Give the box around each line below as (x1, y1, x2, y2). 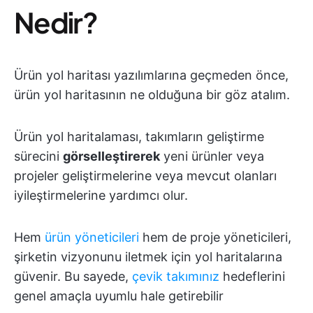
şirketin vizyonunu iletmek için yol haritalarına (14, 249, 282, 265)
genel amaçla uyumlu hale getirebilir (14, 289, 224, 304)
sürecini (14, 149, 63, 164)
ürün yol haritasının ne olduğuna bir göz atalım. (14, 87, 290, 103)
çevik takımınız (132, 269, 219, 284)
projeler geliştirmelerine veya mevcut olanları (14, 168, 277, 184)
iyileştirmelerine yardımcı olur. (14, 188, 188, 203)
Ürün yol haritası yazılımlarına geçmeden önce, (14, 68, 289, 83)
